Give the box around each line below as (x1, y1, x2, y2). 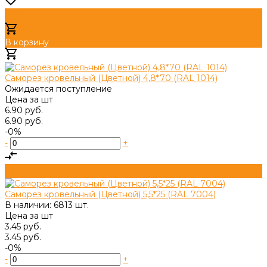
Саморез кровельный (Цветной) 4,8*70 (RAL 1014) (5, 72, 218, 83)
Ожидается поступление (5, 83, 112, 94)
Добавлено (17, 51, 68, 62)
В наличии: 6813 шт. (5, 199, 89, 210)
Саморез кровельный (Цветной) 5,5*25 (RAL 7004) (5, 188, 216, 200)
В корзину (5, 36, 49, 48)
